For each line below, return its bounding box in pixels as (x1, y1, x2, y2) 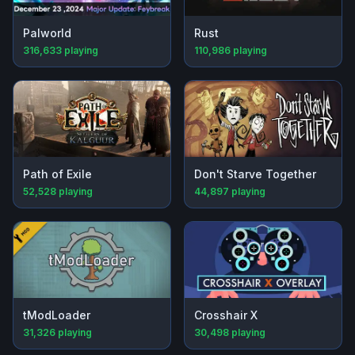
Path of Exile (23, 167, 92, 181)
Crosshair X (194, 308, 258, 323)
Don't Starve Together (194, 167, 316, 181)
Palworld (23, 26, 71, 40)
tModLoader (23, 308, 90, 323)
